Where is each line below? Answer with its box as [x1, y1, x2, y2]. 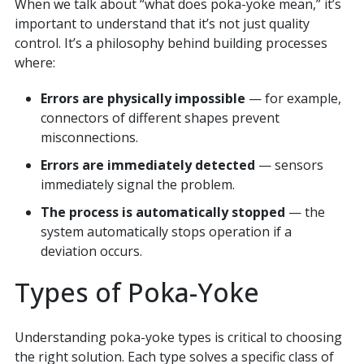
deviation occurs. [40, 242, 142, 261]
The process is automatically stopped [40, 203, 285, 222]
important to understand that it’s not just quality [14, 15, 310, 33]
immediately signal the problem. [40, 175, 235, 194]
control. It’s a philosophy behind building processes [14, 34, 327, 53]
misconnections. [40, 128, 138, 147]
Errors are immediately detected [40, 156, 255, 175]
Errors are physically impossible [40, 89, 245, 108]
